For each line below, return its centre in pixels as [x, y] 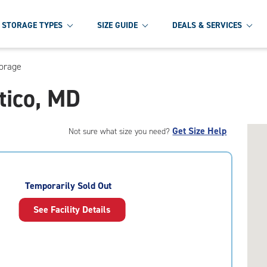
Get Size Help [200, 131]
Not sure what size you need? [121, 131]
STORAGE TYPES [32, 25]
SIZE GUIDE [117, 25]
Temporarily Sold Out [69, 186]
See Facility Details [72, 209]
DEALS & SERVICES [207, 25]
